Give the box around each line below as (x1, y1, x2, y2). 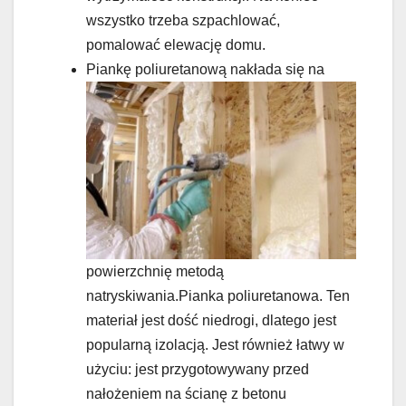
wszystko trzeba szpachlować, (86, 13, 280, 29)
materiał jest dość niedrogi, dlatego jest (86, 313, 336, 329)
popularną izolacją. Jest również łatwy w (86, 337, 344, 353)
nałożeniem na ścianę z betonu (86, 386, 286, 402)
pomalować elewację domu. (86, 37, 266, 53)
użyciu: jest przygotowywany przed (86, 362, 309, 378)
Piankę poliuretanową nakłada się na (86, 62, 324, 78)
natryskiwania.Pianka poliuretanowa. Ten (86, 288, 350, 304)
